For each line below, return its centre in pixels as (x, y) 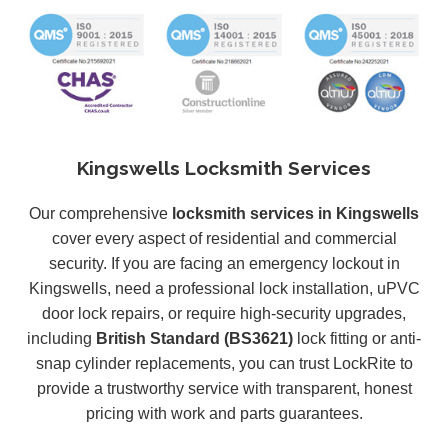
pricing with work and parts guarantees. (224, 413)
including (61, 338)
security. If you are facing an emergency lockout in (224, 263)
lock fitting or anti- (357, 338)
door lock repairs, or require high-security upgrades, (224, 313)
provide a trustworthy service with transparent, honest (224, 388)
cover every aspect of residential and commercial (224, 238)
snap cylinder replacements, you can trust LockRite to (224, 363)
